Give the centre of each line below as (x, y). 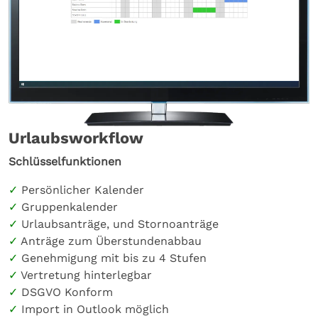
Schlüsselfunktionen (65, 161)
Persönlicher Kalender (83, 190)
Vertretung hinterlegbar (86, 275)
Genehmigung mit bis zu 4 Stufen (114, 258)
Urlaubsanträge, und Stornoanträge (120, 224)
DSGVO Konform (67, 292)
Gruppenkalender (70, 207)
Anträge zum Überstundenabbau (111, 241)
